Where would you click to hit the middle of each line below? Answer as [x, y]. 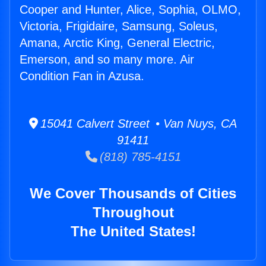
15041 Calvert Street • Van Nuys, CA [137, 124]
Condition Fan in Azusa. [82, 76]
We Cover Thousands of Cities [133, 194]
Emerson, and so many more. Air [107, 60]
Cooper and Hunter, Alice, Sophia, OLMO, [130, 10]
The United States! [133, 232]
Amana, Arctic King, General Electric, [117, 43]
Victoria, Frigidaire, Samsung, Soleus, [119, 26]
